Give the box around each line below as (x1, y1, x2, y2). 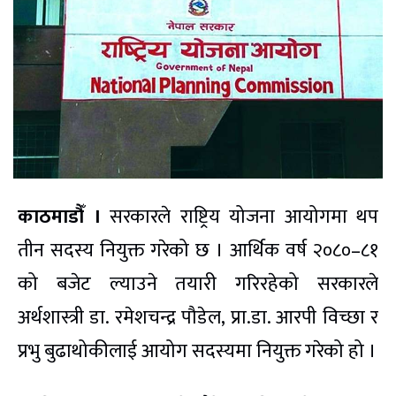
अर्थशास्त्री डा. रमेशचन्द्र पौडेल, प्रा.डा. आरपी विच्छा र (18, 301, 378, 335)
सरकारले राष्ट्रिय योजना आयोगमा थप (100, 201, 378, 234)
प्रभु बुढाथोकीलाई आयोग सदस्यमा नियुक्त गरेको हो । (18, 335, 377, 369)
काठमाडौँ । (18, 201, 101, 234)
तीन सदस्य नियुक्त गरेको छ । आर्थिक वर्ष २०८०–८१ (18, 234, 378, 268)
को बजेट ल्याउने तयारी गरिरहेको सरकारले (18, 268, 378, 301)
